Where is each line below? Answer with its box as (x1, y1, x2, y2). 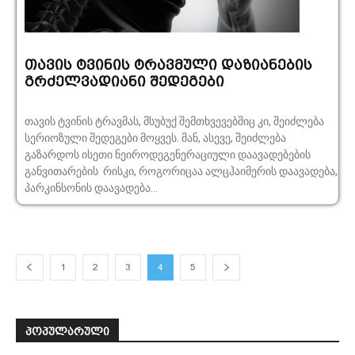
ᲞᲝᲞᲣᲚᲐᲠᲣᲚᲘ (25, 324, 109, 338)
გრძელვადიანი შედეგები (25, 72, 224, 90)
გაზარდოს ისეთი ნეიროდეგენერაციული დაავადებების (25, 147, 311, 161)
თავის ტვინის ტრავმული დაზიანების (25, 55, 312, 73)
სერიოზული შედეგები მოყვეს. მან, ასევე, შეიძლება (25, 131, 286, 144)
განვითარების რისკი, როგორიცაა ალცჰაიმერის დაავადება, (25, 164, 338, 177)
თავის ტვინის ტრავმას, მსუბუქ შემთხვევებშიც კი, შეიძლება (25, 114, 324, 128)
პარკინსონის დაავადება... (25, 181, 158, 194)
